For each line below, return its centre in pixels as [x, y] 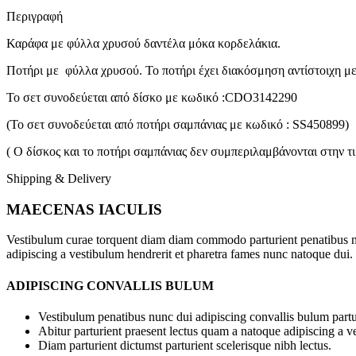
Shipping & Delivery [59, 178]
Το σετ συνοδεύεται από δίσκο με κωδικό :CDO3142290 [152, 97]
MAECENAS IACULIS [84, 209]
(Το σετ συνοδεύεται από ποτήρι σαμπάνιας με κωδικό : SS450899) [178, 124]
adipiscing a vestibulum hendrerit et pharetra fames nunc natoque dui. [180, 254]
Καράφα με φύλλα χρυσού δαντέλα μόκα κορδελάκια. [143, 43]
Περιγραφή [35, 16]
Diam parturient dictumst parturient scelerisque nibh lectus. [185, 345]
